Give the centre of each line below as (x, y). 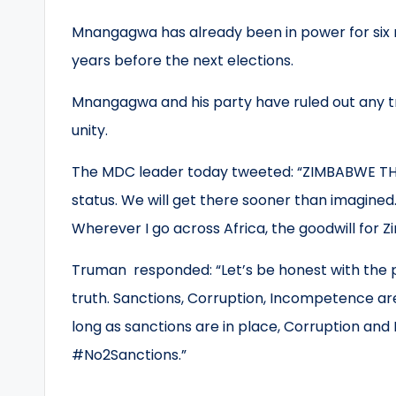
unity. (90, 130)
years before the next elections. (183, 61)
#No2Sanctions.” (129, 355)
